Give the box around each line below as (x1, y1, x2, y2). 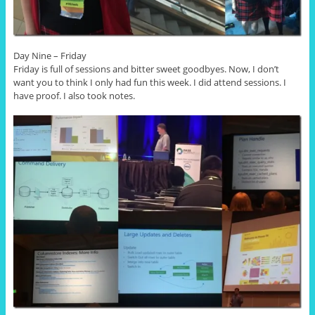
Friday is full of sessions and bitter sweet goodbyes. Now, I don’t (13, 63, 279, 76)
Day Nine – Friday (13, 49, 86, 63)
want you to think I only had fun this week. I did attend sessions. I (13, 76, 286, 89)
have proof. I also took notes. (13, 89, 135, 103)
